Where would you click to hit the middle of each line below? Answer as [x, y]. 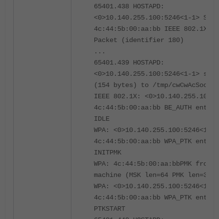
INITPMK [108, 152]
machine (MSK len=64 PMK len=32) [154, 175]
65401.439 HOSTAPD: [129, 62]
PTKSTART [109, 208]
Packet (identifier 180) [139, 40]
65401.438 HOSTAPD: [129, 6]
